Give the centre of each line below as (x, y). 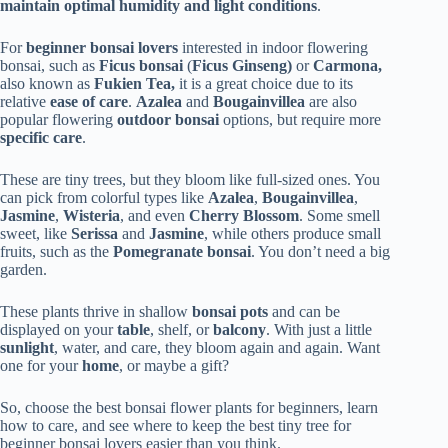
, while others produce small (292, 233)
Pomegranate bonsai (182, 251)
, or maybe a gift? (174, 365)
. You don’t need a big (320, 251)
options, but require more (300, 119)
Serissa (94, 233)
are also (331, 101)
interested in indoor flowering (273, 47)
